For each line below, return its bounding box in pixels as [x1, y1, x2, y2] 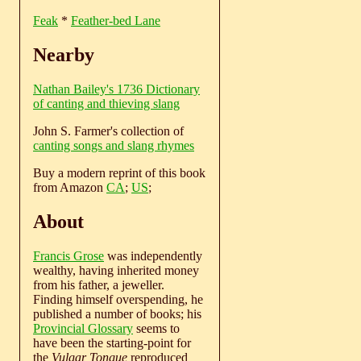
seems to [133, 321, 180, 335]
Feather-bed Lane [71, 14, 160, 28]
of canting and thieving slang [33, 96, 180, 110]
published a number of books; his [33, 306, 201, 321]
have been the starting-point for [33, 335, 191, 350]
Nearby [33, 44, 94, 66]
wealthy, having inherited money [33, 263, 199, 277]
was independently [104, 248, 202, 263]
